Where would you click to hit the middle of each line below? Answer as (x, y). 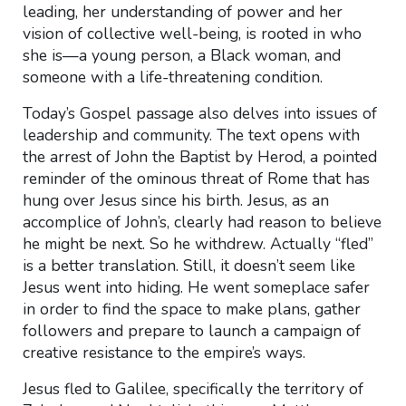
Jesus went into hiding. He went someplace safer (196, 287)
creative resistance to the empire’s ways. (164, 353)
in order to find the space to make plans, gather (191, 309)
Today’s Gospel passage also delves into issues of (199, 113)
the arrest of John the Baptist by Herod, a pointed (199, 157)
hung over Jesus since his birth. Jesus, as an (175, 200)
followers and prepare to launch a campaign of (191, 331)
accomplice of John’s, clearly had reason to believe (202, 222)
